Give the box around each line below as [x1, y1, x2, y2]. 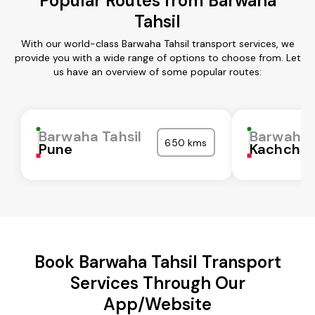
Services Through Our [70, 271, 245, 294]
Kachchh [250, 139, 309, 158]
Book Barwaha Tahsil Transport [34, 250, 281, 273]
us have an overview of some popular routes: [53, 65, 262, 78]
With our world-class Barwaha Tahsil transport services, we [20, 37, 295, 50]
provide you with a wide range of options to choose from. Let [14, 51, 301, 64]
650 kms [165, 136, 207, 149]
